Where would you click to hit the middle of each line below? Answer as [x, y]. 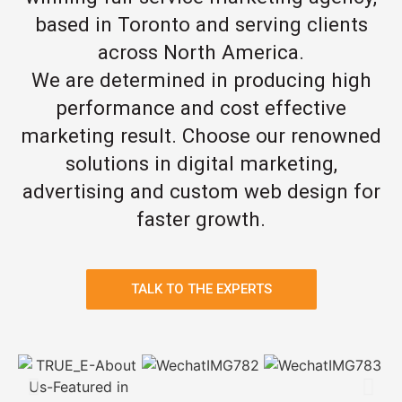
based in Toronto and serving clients [201, 25]
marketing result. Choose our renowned [201, 136]
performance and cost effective [201, 108]
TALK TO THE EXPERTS [201, 288]
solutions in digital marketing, [201, 164]
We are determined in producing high [201, 80]
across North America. [201, 52]
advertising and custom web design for [201, 192]
